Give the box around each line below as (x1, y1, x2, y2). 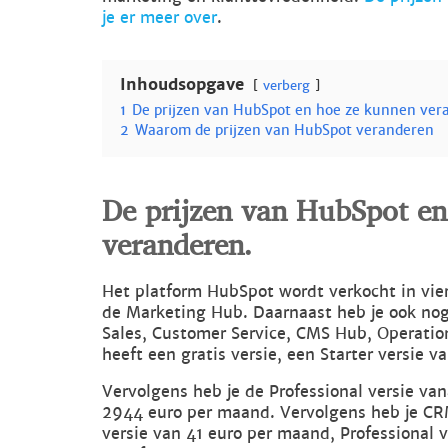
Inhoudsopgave (120, 74, 244, 95)
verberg (263, 77, 310, 94)
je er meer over (102, 7, 217, 28)
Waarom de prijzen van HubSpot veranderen (135, 121, 434, 139)
